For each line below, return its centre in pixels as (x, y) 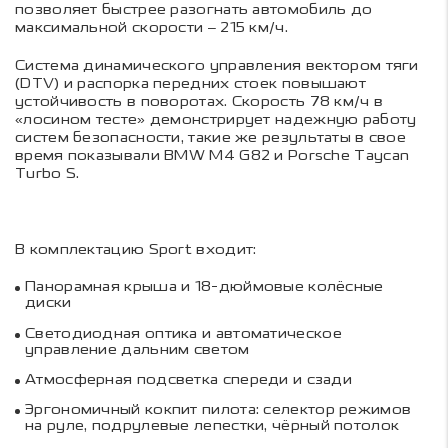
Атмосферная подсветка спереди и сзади (189, 379)
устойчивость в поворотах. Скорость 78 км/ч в (199, 102)
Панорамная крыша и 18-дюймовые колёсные (204, 287)
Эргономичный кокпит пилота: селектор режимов (218, 410)
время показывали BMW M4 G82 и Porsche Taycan (212, 156)
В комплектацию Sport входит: (136, 250)
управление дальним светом (137, 349)
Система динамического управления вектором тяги (217, 66)
